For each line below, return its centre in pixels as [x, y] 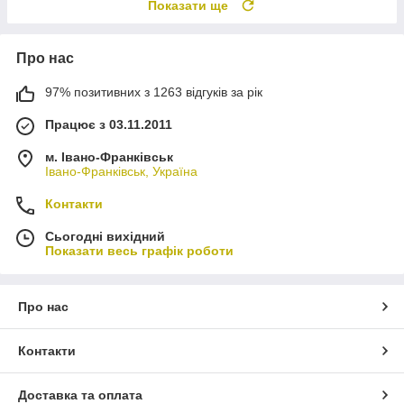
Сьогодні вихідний [105, 237]
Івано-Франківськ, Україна [121, 172]
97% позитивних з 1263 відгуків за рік [154, 92]
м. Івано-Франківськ [109, 157]
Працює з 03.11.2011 [109, 125]
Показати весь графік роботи [139, 251]
